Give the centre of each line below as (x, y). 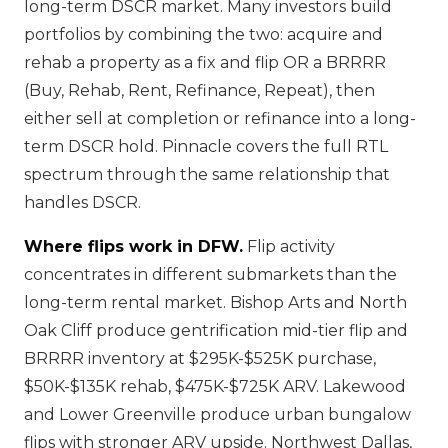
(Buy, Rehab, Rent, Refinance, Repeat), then (199, 90)
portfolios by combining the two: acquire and (203, 34)
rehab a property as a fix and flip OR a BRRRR (205, 62)
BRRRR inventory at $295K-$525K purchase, (200, 358)
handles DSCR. (82, 202)
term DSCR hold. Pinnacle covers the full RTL (206, 146)
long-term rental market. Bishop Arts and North (215, 302)
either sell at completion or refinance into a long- (220, 118)
